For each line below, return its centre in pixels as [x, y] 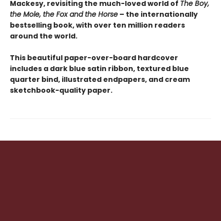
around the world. [44, 36]
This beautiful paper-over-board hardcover [94, 58]
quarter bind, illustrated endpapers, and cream [100, 79]
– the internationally [158, 14]
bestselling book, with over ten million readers [97, 25]
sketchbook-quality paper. [61, 90]
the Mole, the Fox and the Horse [64, 14]
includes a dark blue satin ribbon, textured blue [99, 69]
